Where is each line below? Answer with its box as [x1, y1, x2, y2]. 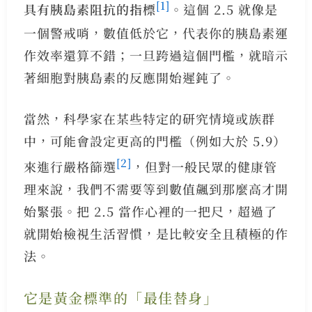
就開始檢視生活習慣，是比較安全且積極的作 [23, 224, 288, 242]
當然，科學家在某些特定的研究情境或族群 [23, 109, 275, 127]
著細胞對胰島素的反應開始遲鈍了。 [23, 68, 235, 86]
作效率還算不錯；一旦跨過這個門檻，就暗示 [23, 45, 288, 64]
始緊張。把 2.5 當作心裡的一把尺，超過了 [23, 201, 277, 220]
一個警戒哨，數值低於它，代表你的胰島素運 [23, 23, 288, 42]
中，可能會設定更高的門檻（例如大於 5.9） [23, 131, 286, 150]
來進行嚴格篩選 [23, 157, 116, 175]
